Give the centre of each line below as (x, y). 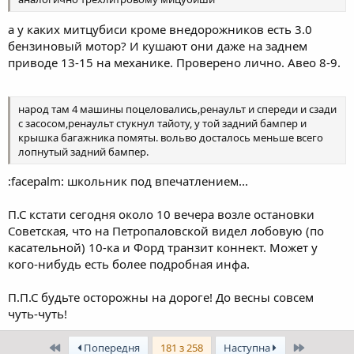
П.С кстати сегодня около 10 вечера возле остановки (161, 214)
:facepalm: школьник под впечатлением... (128, 181)
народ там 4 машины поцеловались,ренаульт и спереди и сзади (177, 109)
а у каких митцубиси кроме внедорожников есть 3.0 (160, 29)
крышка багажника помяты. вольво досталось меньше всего (171, 137)
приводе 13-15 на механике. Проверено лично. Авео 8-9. (174, 62)
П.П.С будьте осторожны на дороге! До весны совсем (161, 297)
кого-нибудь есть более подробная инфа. (129, 264)
